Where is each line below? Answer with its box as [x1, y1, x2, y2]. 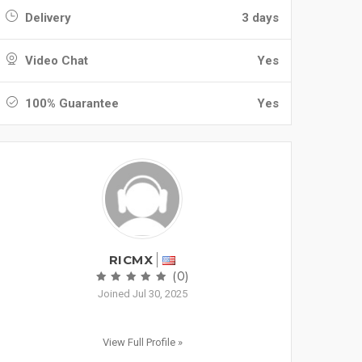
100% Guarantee [22, 96, 119, 111]
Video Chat [22, 53, 88, 68]
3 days [242, 11, 279, 25]
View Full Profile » [102, 336, 183, 348]
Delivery [22, 11, 71, 25]
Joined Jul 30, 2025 [97, 288, 187, 300]
